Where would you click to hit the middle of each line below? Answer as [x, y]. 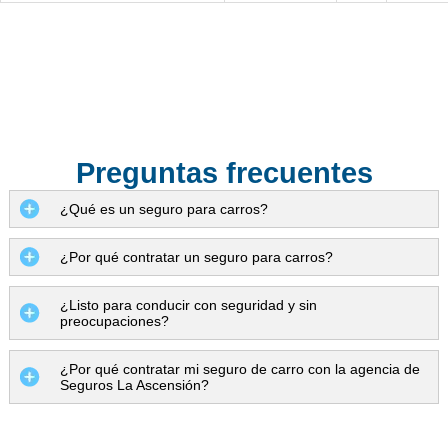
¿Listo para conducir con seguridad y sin [188, 304]
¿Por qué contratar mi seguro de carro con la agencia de [239, 368]
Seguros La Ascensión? [134, 384]
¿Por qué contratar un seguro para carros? [196, 256]
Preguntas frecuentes [224, 172]
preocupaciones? [114, 320]
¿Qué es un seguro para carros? [163, 208]
